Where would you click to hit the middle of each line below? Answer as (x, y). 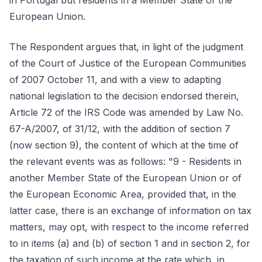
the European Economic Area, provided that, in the (123, 194)
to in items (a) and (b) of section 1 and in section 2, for (130, 243)
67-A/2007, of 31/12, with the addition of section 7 (120, 129)
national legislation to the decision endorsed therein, (124, 96)
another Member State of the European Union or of (125, 178)
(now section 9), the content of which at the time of (124, 145)
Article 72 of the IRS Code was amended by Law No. (126, 112)
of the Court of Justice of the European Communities (128, 63)
